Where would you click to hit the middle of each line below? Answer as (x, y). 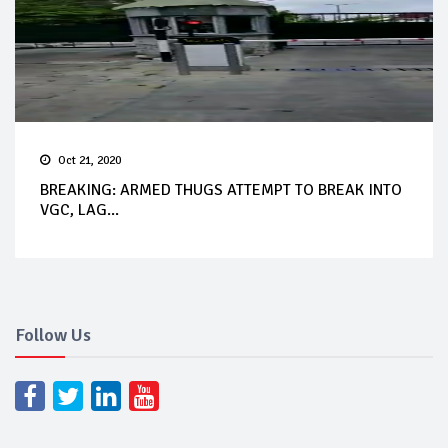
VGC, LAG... (79, 209)
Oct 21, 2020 (89, 160)
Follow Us (53, 334)
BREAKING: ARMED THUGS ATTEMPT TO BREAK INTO (221, 189)
